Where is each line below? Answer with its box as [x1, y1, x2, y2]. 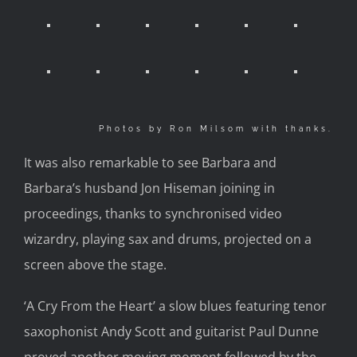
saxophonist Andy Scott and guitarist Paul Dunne [24, 322, 319, 340]
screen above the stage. [24, 255, 167, 273]
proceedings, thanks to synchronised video [24, 204, 282, 222]
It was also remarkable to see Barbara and [24, 153, 277, 171]
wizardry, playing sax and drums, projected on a [24, 229, 312, 248]
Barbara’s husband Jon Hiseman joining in [24, 178, 275, 197]
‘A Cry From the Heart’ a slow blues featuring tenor [24, 296, 327, 315]
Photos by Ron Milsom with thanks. [99, 124, 333, 134]
